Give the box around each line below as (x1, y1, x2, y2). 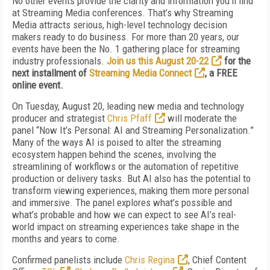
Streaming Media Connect (89, 67, 192, 79)
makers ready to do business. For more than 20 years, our (12, 31, 239, 43)
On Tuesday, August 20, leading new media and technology (12, 100, 244, 112)
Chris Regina (125, 254, 175, 266)
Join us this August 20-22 (107, 55, 209, 67)
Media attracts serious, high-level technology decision (12, 19, 227, 31)
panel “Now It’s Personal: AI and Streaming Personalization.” (12, 124, 254, 136)
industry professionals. (12, 55, 107, 67)
